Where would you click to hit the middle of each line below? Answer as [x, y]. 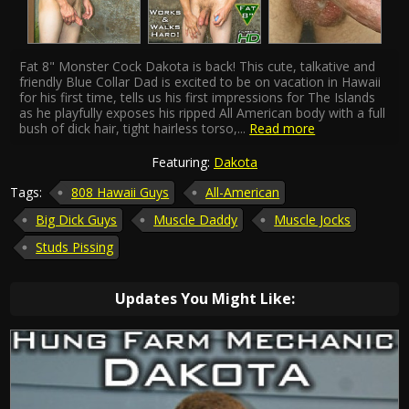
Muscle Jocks [313, 220]
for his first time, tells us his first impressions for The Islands [198, 98]
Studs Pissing [75, 247]
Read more [283, 129]
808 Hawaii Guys [121, 193]
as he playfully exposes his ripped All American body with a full [203, 113]
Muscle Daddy [196, 220]
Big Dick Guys [77, 220]
